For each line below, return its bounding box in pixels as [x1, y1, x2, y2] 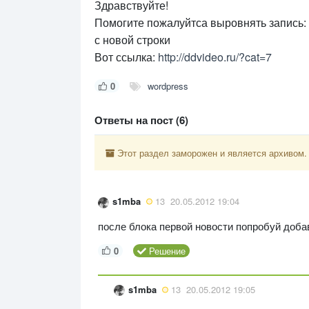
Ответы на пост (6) [94, 112, 188, 128]
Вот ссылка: [94, 49, 158, 66]
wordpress [147, 79, 188, 93]
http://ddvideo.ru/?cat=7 [158, 49, 272, 66]
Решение [148, 243, 186, 257]
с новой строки [94, 32, 173, 48]
